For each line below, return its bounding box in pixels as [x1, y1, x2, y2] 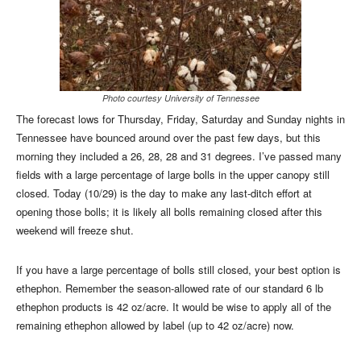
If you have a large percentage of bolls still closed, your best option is [16, 261, 341, 277]
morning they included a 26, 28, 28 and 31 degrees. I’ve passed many [16, 147, 342, 164]
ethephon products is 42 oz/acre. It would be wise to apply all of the [16, 298, 331, 314]
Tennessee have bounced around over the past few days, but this [16, 129, 321, 145]
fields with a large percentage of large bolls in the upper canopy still [16, 166, 330, 182]
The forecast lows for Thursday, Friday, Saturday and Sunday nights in [16, 110, 345, 127]
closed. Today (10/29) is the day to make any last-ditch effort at [16, 185, 312, 201]
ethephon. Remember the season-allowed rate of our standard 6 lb [16, 280, 323, 296]
